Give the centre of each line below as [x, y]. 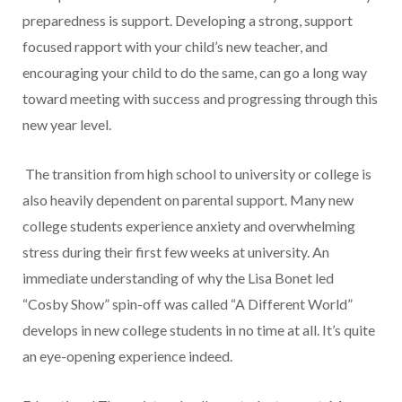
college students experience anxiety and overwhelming [189, 225]
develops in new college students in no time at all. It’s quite [199, 329]
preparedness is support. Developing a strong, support [188, 20]
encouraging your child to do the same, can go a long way [195, 72]
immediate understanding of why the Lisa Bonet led [178, 277]
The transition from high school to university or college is [198, 173]
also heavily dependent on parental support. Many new [188, 199]
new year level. [67, 124]
